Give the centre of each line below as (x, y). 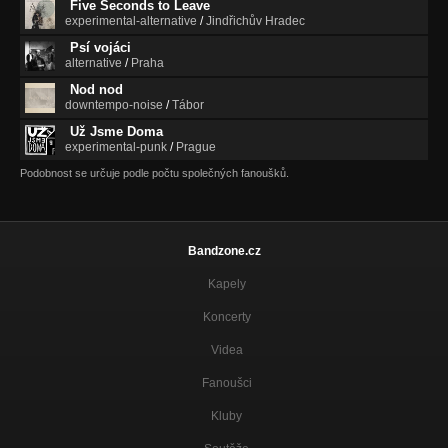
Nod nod (96, 89)
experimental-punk (116, 146)
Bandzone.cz (224, 250)
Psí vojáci (100, 47)
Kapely (226, 283)
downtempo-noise (114, 104)
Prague (196, 146)
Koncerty (226, 316)
